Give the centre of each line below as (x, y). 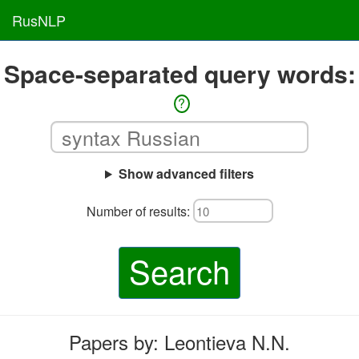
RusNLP (39, 20)
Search (179, 270)
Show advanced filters (186, 173)
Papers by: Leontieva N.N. (179, 342)
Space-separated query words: (179, 73)
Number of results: (139, 211)
